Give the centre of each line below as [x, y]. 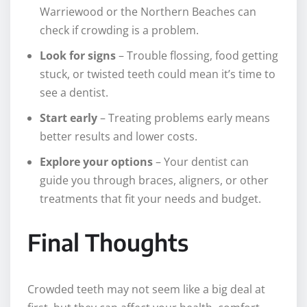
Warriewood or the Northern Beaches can [148, 12]
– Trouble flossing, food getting [197, 56]
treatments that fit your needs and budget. [150, 199]
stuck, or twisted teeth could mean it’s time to [158, 74]
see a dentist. [74, 93]
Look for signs [78, 56]
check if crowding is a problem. [119, 30]
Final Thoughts [108, 242]
